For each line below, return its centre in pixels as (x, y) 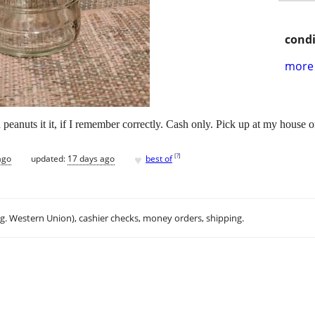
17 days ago (91, 158)
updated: (49, 158)
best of (159, 158)
